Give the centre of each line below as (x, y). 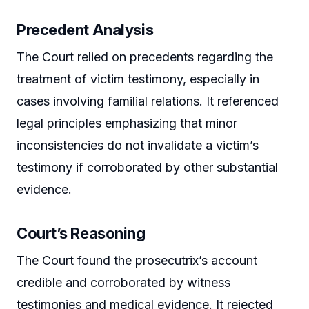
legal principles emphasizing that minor (127, 123)
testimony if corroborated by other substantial (147, 168)
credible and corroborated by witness (123, 283)
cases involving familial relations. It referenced (148, 101)
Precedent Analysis (85, 30)
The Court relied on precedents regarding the (145, 57)
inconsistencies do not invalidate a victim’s (138, 146)
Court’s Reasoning (81, 233)
